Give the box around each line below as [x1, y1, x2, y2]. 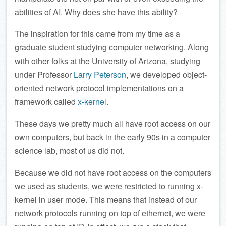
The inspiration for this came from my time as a [15, 27, 180, 39]
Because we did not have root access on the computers [15, 166, 211, 178]
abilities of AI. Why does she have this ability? [15, 6, 178, 18]
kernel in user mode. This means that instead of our [15, 193, 197, 205]
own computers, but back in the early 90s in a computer [15, 131, 210, 143]
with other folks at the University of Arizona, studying [15, 54, 200, 67]
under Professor [15, 68, 74, 80]
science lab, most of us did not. [15, 144, 124, 156]
